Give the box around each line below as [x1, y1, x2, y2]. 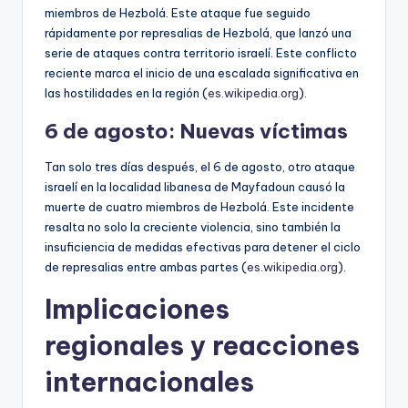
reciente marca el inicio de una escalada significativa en [45, 66, 359, 81]
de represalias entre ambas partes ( [45, 260, 247, 275]
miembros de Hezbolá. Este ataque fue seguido [45, 5, 311, 21]
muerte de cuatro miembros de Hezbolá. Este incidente [45, 199, 354, 215]
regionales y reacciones [45, 329, 360, 363]
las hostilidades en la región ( [45, 86, 208, 101]
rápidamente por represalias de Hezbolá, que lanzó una [45, 25, 352, 41]
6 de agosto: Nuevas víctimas [45, 118, 348, 145]
